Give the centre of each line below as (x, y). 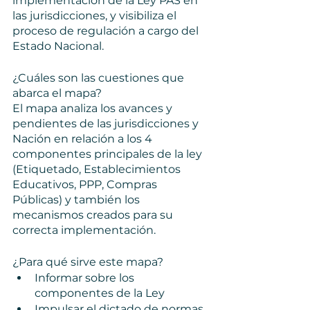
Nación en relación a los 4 (84, 138)
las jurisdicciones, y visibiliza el (96, 15)
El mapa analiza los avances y (94, 108)
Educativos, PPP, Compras (86, 184)
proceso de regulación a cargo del (107, 30)
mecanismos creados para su (94, 215)
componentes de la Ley (100, 293)
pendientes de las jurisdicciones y (107, 123)
